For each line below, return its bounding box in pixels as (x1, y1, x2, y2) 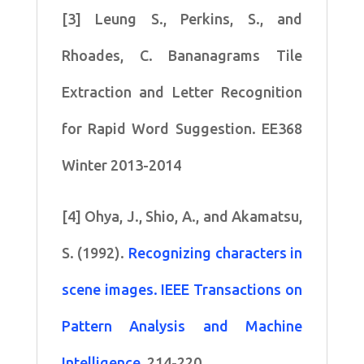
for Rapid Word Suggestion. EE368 (61, 119, 303, 136)
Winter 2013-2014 (61, 156, 181, 173)
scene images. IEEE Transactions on (61, 280, 303, 297)
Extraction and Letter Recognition (61, 83, 303, 100)
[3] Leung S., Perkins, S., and (61, 10, 303, 27)
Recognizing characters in (128, 244, 303, 261)
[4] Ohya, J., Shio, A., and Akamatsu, (61, 207, 303, 224)
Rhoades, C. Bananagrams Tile (61, 46, 303, 63)
